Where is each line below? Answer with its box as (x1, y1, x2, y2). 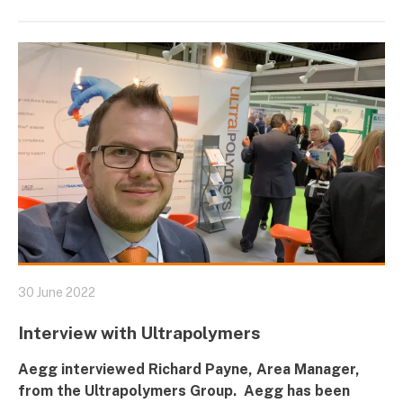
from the (18, 382, 85, 400)
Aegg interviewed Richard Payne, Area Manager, (18, 361, 360, 379)
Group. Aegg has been (186, 382, 350, 400)
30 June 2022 (18, 285, 95, 300)
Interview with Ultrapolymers (18, 323, 261, 344)
